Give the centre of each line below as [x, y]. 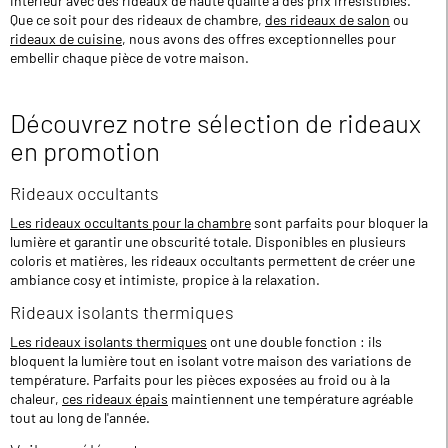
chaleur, [36, 398]
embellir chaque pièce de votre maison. [129, 57]
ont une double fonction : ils [294, 341]
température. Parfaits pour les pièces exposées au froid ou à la [200, 379]
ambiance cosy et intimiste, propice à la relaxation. [168, 279]
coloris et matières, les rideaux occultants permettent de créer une [212, 260]
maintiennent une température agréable [290, 398]
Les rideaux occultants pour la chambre [130, 222]
